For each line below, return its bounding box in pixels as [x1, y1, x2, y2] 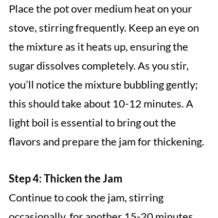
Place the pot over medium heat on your [8, 2, 192, 16]
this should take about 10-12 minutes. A [8, 97, 193, 110]
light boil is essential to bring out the [8, 116, 176, 129]
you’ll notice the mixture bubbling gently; [8, 78, 198, 91]
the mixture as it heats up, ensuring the [8, 40, 188, 54]
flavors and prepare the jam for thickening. [8, 135, 204, 148]
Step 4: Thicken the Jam [8, 172, 123, 185]
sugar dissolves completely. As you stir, [8, 59, 189, 73]
